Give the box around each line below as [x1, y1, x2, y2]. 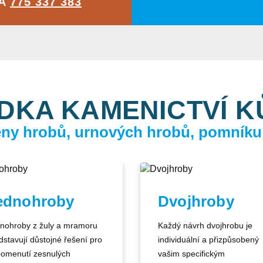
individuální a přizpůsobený [158, 235, 259, 244]
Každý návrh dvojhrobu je [158, 221, 252, 230]
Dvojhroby [158, 193, 234, 210]
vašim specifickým [158, 249, 225, 258]
